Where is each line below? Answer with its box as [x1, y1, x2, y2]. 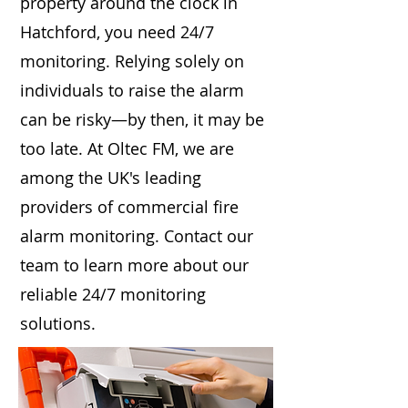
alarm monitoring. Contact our [20, 225, 253, 247]
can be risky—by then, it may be [20, 108, 264, 130]
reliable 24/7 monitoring [20, 283, 206, 305]
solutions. [20, 312, 96, 334]
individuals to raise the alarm [20, 79, 244, 101]
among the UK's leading [20, 167, 201, 189]
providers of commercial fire [20, 196, 239, 218]
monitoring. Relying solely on [20, 50, 244, 72]
